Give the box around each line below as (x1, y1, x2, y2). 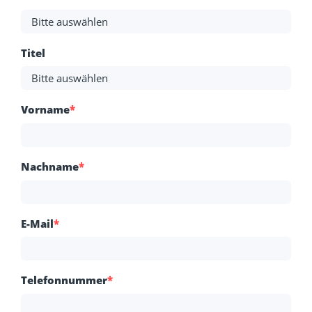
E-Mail (21, 216, 54, 231)
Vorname (21, 102, 70, 117)
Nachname (21, 159, 79, 174)
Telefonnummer (21, 273, 107, 288)
